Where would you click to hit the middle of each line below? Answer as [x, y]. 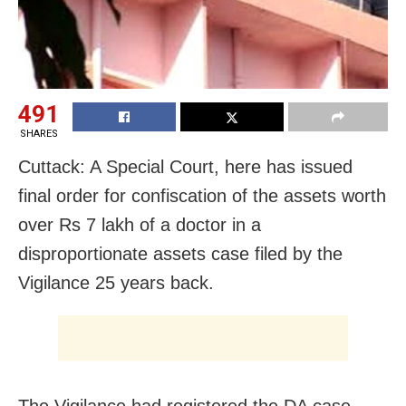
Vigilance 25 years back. [116, 283]
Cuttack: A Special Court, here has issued [185, 167]
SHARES [39, 134]
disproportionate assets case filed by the [180, 254]
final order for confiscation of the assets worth [202, 196]
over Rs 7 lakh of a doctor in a [140, 225]
